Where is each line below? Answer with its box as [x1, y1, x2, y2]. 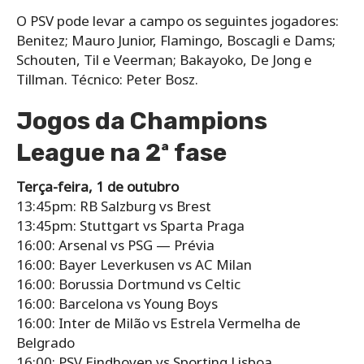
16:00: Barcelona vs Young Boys [16, 293, 218, 313]
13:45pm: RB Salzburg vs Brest [16, 196, 211, 215]
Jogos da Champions [16, 106, 267, 136]
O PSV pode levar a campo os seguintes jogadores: [16, 11, 339, 30]
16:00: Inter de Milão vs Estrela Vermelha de [16, 313, 301, 332]
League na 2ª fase [16, 137, 227, 167]
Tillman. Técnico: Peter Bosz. [16, 69, 198, 89]
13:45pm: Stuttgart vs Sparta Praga [16, 215, 245, 235]
